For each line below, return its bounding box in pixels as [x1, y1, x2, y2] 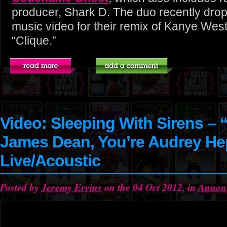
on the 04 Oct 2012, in [102, 180, 198, 194]
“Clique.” [12, 34, 56, 47]
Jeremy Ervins [42, 180, 102, 194]
